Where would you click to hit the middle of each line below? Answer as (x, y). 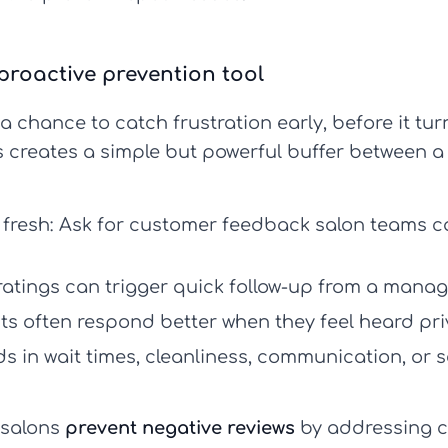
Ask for (91, 225)
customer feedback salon (247, 225)
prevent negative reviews (180, 428)
